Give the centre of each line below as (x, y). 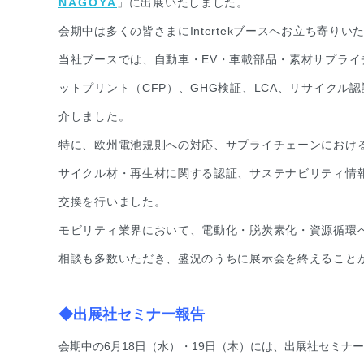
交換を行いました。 (113, 201)
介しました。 (95, 116)
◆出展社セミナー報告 (132, 314)
